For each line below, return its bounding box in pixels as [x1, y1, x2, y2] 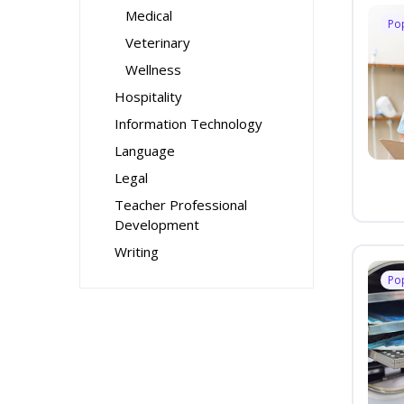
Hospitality [115, 87, 182, 106]
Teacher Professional [115, 196, 247, 214]
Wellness [125, 60, 181, 78]
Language [115, 142, 175, 160]
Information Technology [115, 115, 262, 133]
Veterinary [125, 33, 190, 51]
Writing [115, 243, 159, 261]
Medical [125, 6, 172, 24]
